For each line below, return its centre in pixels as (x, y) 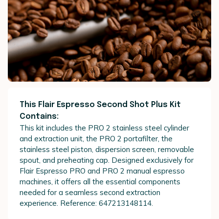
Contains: (39, 116)
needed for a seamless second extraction (90, 192)
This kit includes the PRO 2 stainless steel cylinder (104, 128)
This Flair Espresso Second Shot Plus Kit (100, 105)
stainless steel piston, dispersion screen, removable (107, 149)
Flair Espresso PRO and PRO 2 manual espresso (102, 171)
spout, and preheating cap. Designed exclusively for (107, 160)
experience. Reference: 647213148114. (86, 203)
